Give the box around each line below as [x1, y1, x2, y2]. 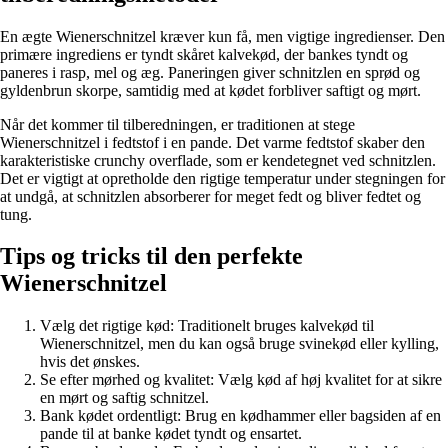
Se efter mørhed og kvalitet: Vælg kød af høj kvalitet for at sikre [40, 371, 442, 389]
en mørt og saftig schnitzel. [40, 389, 209, 407]
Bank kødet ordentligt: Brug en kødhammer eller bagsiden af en [40, 407, 441, 425]
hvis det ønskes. [40, 353, 140, 371]
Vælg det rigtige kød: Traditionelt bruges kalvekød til [40, 317, 374, 335]
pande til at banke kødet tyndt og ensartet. [40, 425, 302, 443]
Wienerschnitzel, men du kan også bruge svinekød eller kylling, [40, 335, 439, 353]
